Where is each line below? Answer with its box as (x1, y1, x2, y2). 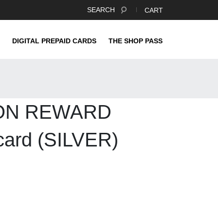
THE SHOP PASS (109, 37, 163, 45)
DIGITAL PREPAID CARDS (12, 37, 96, 45)
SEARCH (87, 6, 117, 14)
